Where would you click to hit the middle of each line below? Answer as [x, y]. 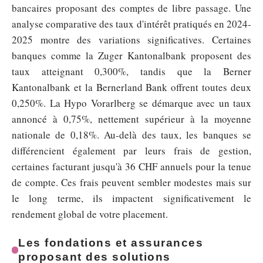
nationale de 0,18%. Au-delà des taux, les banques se [131, 135]
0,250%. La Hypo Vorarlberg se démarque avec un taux [131, 103]
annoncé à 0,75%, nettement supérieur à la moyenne [131, 119]
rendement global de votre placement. [90, 214]
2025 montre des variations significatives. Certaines [131, 40]
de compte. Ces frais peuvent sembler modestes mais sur [131, 182]
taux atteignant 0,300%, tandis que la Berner [131, 71]
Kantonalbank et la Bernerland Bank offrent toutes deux [131, 87]
